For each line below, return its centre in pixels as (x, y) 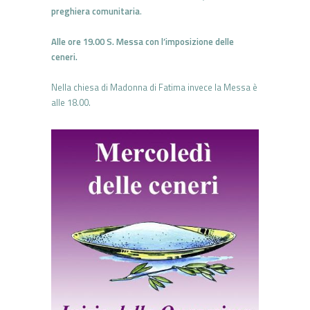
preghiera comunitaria (95, 11)
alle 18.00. (71, 103)
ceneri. (64, 57)
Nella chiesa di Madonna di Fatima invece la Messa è (154, 88)
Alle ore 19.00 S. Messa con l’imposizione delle (143, 42)
